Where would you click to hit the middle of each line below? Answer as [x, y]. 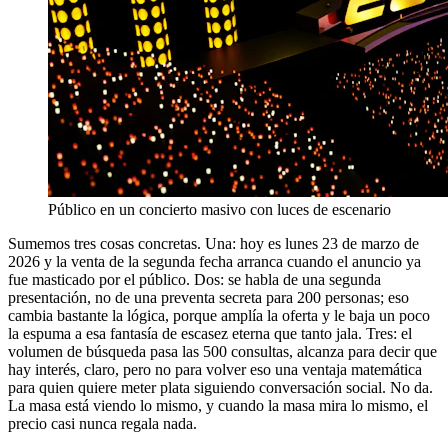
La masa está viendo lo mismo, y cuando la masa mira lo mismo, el [218, 405]
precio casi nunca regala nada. [102, 423]
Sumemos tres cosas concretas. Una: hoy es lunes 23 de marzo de [213, 243]
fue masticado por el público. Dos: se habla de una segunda [194, 279]
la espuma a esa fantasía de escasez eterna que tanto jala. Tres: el [210, 333]
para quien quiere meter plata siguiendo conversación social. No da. [220, 387]
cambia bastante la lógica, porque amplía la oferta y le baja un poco [219, 315]
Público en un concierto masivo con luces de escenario [219, 209]
